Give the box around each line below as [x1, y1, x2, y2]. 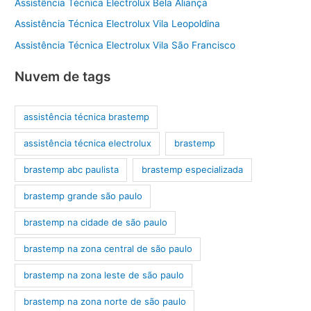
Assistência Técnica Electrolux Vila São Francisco [15, 39, 236, 51]
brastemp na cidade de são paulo [23, 217, 167, 228]
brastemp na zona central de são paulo [23, 243, 192, 255]
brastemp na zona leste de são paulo [23, 269, 184, 281]
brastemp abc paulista [23, 164, 119, 176]
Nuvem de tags [15, 68, 112, 85]
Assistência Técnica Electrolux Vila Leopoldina [15, 18, 221, 30]
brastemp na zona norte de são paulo [23, 296, 186, 308]
